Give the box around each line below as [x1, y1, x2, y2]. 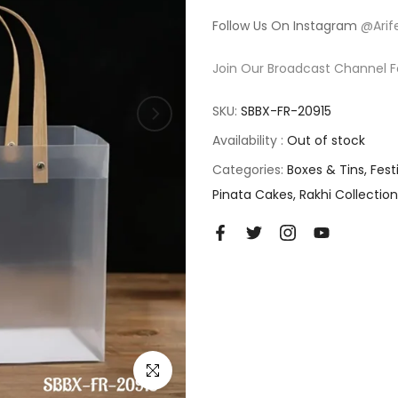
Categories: [212, 161, 287, 179]
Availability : [212, 131, 287, 149]
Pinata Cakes [212, 186, 293, 203]
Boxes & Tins [287, 161, 364, 179]
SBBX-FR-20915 [241, 102, 331, 120]
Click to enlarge [133, 361, 230, 379]
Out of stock [287, 131, 365, 149]
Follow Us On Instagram [212, 17, 361, 35]
